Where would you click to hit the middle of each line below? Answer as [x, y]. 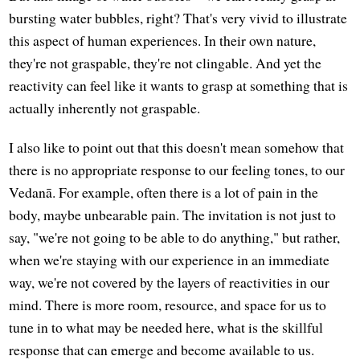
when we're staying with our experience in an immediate [170, 259]
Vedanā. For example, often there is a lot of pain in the [164, 192]
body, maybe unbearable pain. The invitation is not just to [173, 214]
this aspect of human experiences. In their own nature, [163, 40]
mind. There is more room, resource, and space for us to [168, 304]
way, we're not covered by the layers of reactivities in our [170, 282]
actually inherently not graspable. [105, 107]
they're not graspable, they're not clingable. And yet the [166, 62]
